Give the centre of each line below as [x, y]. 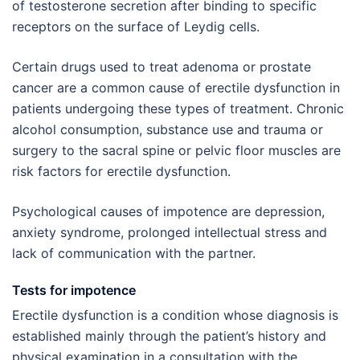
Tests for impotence [74, 290]
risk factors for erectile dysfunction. [121, 171]
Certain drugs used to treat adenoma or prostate [162, 67]
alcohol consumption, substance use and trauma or [168, 129]
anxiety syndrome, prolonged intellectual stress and [170, 232]
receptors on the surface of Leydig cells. [136, 27]
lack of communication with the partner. [134, 253]
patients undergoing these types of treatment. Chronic [178, 108]
